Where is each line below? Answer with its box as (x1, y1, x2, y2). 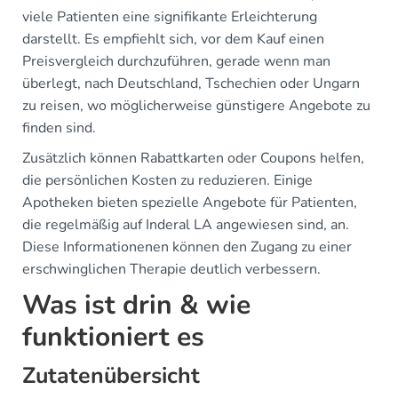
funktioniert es (22, 318, 204, 355)
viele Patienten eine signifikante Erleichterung (22, 6, 317, 27)
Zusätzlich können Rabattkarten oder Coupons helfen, (22, 147, 364, 168)
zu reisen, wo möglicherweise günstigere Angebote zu (22, 95, 370, 115)
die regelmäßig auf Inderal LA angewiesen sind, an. (22, 214, 349, 235)
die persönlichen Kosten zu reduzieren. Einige (22, 170, 313, 190)
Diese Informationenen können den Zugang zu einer (22, 236, 352, 257)
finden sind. (22, 117, 96, 138)
